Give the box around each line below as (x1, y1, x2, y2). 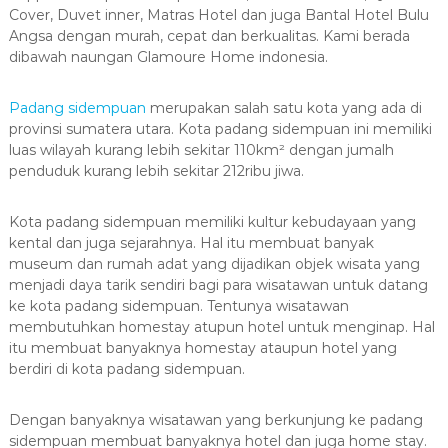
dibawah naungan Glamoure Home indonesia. (8, 47, 328, 66)
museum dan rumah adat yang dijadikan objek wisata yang (8, 254, 420, 273)
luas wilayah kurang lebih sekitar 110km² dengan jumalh (8, 140, 394, 159)
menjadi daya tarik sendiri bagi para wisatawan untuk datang (8, 275, 428, 294)
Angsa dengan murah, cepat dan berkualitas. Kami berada (8, 26, 410, 45)
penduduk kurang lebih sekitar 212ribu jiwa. (8, 161, 304, 180)
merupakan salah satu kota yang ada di (145, 98, 422, 117)
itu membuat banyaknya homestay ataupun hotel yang (8, 338, 397, 357)
